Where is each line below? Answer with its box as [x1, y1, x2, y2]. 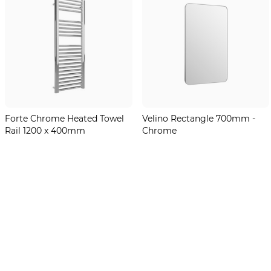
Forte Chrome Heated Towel [4, 112, 124, 124]
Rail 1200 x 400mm [4, 124, 85, 136]
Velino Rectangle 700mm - [142, 112, 255, 124]
